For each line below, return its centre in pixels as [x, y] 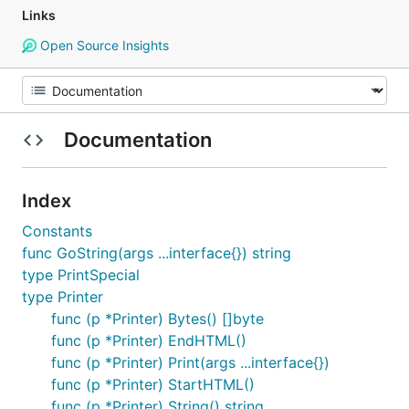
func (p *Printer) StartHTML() [153, 384]
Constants [57, 231]
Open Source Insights [102, 45]
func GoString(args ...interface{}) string [157, 253]
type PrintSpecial [81, 275]
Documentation [137, 140]
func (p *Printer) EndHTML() [149, 341]
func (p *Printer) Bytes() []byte [157, 319]
